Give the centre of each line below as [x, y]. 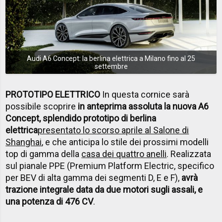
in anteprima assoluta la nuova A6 [143, 107]
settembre [111, 66]
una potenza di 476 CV [50, 202]
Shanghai [24, 142]
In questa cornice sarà [145, 95]
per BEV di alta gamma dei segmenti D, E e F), [94, 178]
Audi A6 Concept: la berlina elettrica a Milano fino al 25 [111, 58]
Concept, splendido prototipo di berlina [81, 118]
